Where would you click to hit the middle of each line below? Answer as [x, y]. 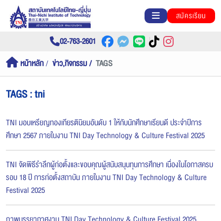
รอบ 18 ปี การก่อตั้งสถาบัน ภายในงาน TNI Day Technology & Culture [106, 177]
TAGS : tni [25, 94]
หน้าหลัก [31, 63]
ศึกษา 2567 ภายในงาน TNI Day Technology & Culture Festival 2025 [105, 135]
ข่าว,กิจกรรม [70, 63]
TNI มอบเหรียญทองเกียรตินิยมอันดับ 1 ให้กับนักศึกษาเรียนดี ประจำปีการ [104, 123]
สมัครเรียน [191, 16]
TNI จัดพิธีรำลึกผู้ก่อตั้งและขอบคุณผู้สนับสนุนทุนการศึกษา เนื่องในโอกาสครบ [110, 165]
